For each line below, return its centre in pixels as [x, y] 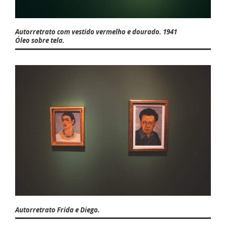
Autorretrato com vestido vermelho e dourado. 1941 [96, 32]
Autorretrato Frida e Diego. [58, 210]
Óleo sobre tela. [40, 41]
